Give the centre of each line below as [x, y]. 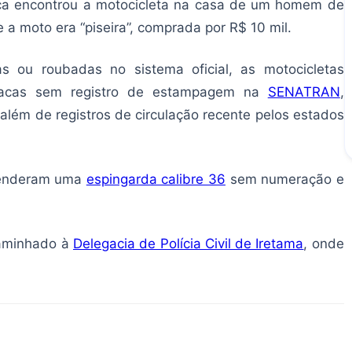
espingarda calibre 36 [156, 180]
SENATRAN [304, 92]
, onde [324, 244]
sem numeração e [284, 180]
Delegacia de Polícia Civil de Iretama [188, 244]
